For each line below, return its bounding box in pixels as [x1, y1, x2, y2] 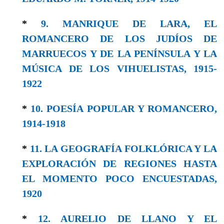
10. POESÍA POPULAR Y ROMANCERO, [30, 102, 217, 114]
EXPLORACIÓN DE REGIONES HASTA [22, 157, 217, 169]
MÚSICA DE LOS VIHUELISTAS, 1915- [22, 62, 217, 74]
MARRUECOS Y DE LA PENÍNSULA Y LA [22, 47, 217, 59]
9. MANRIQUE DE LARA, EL [41, 17, 217, 29]
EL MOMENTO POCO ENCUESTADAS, [22, 172, 217, 184]
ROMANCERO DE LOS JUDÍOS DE [22, 32, 217, 44]
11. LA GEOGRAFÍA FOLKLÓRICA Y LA [29, 142, 217, 154]
